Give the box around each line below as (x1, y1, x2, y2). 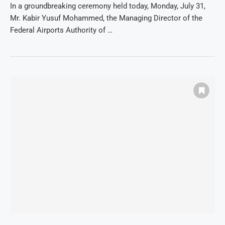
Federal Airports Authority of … (10, 26, 113, 35)
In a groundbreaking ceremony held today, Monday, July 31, (10, 2, 205, 11)
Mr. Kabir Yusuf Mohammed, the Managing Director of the (10, 14, 202, 23)
